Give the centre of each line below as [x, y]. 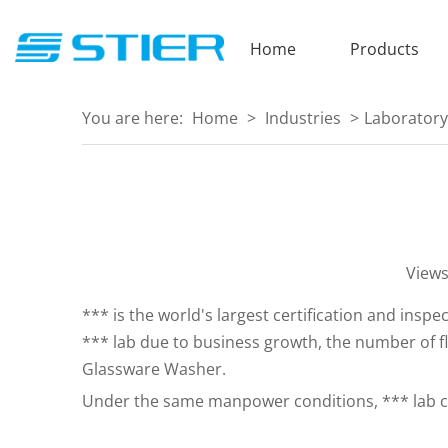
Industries [303, 118]
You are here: [134, 118]
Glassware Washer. [154, 369]
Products [384, 49]
